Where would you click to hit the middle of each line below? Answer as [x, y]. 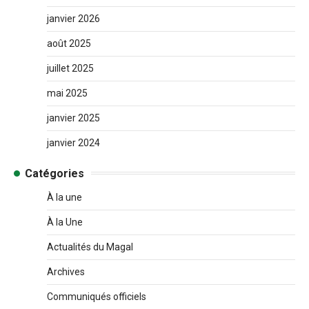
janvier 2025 [73, 118]
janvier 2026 [73, 18]
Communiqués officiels [97, 296]
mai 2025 [67, 93]
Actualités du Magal [90, 247]
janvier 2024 [73, 142]
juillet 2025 [70, 68]
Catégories [54, 173]
